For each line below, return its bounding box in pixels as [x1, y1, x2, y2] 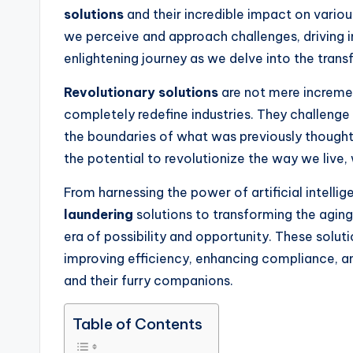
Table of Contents [72, 314, 203, 334]
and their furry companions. [64, 273, 233, 289]
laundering [64, 206, 133, 223]
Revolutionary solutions [64, 84, 218, 101]
